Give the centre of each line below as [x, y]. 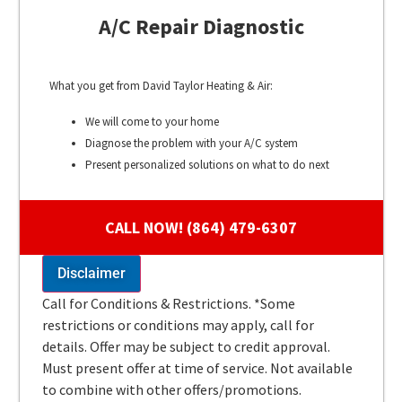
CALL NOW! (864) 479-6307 [201, 227]
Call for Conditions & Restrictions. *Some [168, 303]
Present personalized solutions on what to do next [207, 164]
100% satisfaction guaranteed [156, 186]
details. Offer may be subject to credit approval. [186, 346]
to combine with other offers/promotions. [171, 389]
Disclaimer [91, 273]
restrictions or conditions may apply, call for [178, 324]
